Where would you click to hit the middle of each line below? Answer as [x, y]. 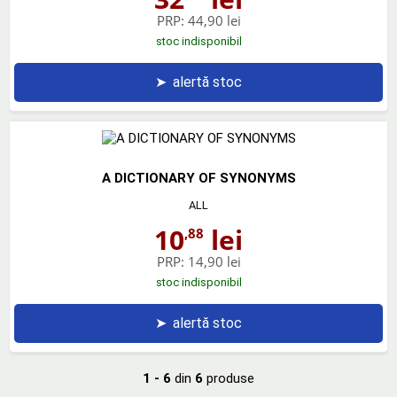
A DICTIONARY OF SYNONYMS [198, 178]
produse [229, 378]
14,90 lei [214, 261]
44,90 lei [214, 20]
